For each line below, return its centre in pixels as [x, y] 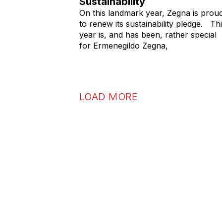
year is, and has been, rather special [148, 34]
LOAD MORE [109, 96]
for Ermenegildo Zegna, [124, 45]
